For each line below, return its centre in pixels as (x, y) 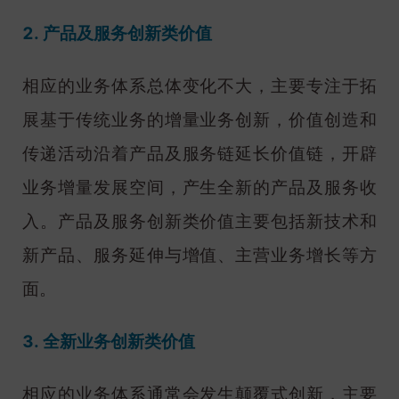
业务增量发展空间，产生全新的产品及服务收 (199, 187)
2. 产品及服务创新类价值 (117, 33)
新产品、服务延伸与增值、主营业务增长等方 (199, 255)
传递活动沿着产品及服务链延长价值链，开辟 (199, 153)
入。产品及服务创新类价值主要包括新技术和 (199, 221)
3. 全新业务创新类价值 (109, 342)
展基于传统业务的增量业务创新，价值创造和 (199, 119)
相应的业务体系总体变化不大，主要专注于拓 (199, 85)
